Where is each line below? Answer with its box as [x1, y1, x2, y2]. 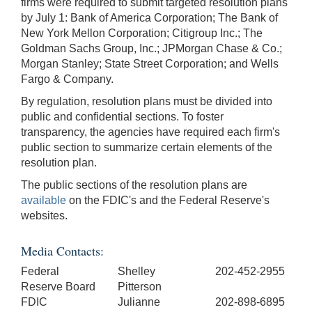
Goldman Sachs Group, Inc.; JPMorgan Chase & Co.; [21, 42, 282, 54]
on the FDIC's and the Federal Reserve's [66, 194, 270, 206]
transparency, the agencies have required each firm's [21, 125, 280, 138]
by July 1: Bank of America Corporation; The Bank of [21, 11, 278, 24]
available [21, 194, 66, 206]
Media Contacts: [21, 242, 104, 259]
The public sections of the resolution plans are [21, 178, 247, 191]
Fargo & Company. [21, 72, 114, 85]
